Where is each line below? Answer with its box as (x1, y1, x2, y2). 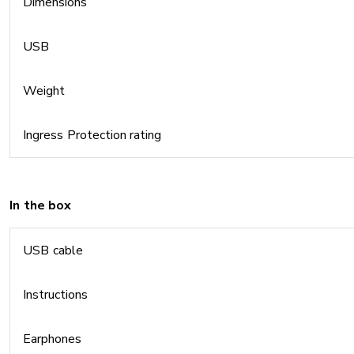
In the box (9, 197, 71, 214)
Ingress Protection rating (23, 126, 161, 144)
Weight (23, 82, 65, 100)
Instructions (23, 286, 89, 303)
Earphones (23, 330, 81, 348)
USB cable (23, 242, 83, 259)
